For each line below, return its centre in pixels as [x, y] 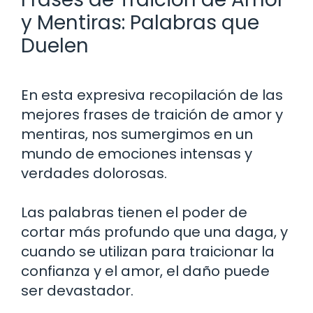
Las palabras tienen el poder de [134, 212]
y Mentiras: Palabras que [140, 22]
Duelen [55, 45]
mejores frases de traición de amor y [152, 114]
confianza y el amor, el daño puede [145, 271]
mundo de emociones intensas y [137, 153]
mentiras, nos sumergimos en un [137, 134]
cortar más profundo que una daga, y [154, 232]
